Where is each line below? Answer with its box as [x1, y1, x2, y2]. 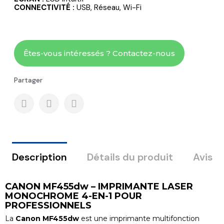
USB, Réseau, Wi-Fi [74, 2, 141, 12]
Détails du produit [86, 150, 173, 163]
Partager [14, 75, 42, 84]
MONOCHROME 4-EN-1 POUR [5, 190, 142, 201]
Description [11, 150, 67, 163]
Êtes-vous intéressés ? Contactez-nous [23, 48, 175, 58]
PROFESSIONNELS [5, 199, 91, 211]
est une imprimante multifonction [79, 213, 199, 223]
